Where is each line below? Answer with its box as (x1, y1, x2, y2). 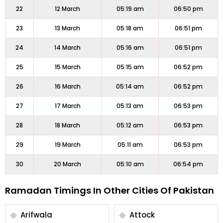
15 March (54, 63, 81, 71)
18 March (55, 121, 80, 129)
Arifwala (20, 210, 52, 220)
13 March (55, 24, 80, 32)
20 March (54, 160, 81, 168)
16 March (54, 82, 81, 91)
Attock (129, 210, 155, 220)
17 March (54, 102, 81, 110)
